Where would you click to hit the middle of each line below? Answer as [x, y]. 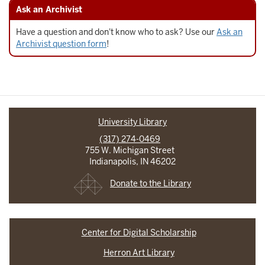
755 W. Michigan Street [132, 150]
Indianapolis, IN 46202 [132, 161]
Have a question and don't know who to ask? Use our [116, 32]
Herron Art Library [139, 253]
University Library [132, 122]
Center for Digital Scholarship [139, 232]
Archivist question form [61, 44]
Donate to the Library [151, 183]
